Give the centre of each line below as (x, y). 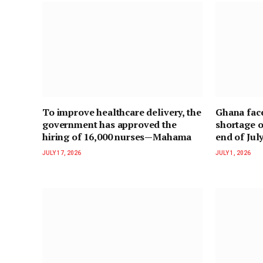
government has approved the (109, 125)
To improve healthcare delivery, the (122, 112)
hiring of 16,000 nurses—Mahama (117, 137)
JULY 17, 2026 (62, 153)
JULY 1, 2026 (233, 153)
